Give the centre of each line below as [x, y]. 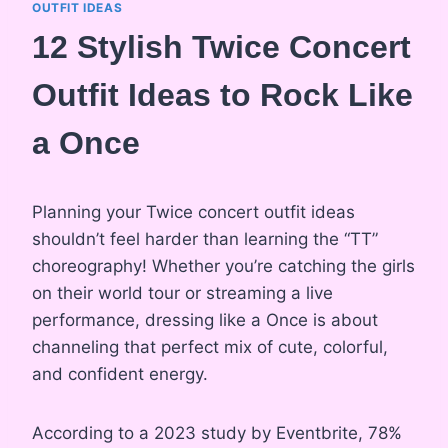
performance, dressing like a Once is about [205, 320]
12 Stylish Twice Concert [221, 47]
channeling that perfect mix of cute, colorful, [210, 347]
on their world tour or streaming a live [182, 293]
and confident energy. [120, 374]
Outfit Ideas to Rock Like [222, 95]
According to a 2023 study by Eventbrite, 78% [217, 433]
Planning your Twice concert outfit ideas [193, 212]
